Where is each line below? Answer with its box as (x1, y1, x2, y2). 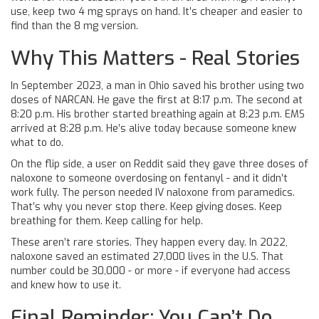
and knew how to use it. (11, 278, 121, 292)
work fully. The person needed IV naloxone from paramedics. (11, 186, 295, 199)
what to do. (11, 136, 63, 150)
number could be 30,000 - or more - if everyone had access (11, 264, 291, 278)
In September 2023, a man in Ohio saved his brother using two (11, 79, 304, 93)
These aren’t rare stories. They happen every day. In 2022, (11, 236, 288, 249)
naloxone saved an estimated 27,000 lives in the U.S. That (11, 250, 283, 263)
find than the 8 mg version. (11, 19, 138, 33)
